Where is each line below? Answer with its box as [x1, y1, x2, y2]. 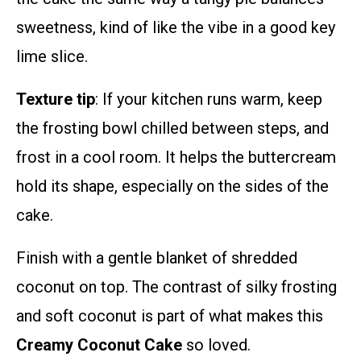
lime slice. [16, 47, 88, 67]
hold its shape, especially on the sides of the [16, 176, 329, 197]
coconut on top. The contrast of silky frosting [16, 277, 337, 297]
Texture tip [16, 89, 95, 110]
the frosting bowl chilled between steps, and [16, 118, 329, 139]
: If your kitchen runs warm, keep [95, 89, 322, 110]
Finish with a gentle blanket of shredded [16, 248, 297, 268]
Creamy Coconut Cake [16, 335, 182, 355]
